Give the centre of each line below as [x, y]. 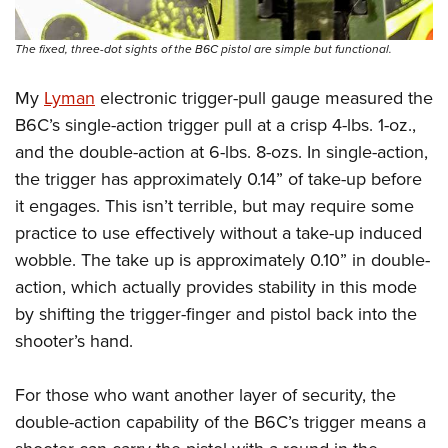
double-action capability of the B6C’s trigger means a [220, 421]
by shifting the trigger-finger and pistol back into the [216, 313]
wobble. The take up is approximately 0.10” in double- [222, 259]
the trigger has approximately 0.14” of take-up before [218, 178]
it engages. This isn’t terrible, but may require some [214, 205]
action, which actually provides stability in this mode [216, 286]
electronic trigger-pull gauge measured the [264, 97]
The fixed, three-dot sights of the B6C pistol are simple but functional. [203, 48]
